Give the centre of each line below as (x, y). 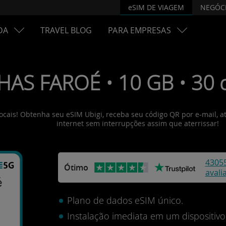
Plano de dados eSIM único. (125, 200)
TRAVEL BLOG (66, 30)
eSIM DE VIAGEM (156, 7)
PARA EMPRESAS (139, 30)
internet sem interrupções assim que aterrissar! (138, 123)
